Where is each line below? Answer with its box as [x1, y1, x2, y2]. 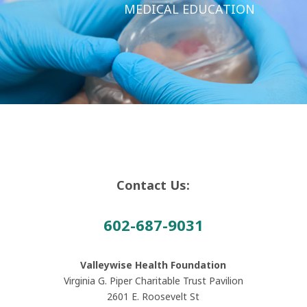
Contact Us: [116, 176, 191, 193]
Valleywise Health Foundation [80, 258, 227, 271]
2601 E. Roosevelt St [107, 289, 200, 303]
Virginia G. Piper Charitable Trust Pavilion [63, 273, 243, 287]
